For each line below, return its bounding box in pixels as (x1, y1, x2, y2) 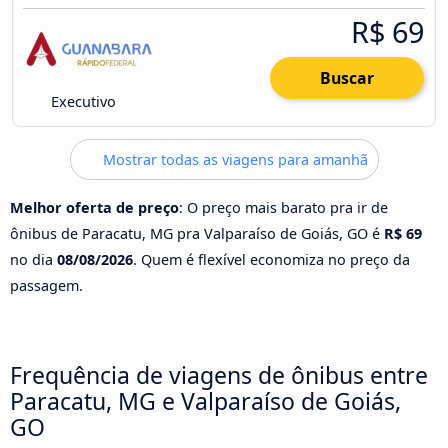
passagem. (10, 275, 83, 295)
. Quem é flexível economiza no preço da (133, 249, 410, 269)
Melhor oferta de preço (10, 197, 179, 217)
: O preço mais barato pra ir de (179, 197, 388, 217)
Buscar (320, 67, 374, 90)
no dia (10, 249, 57, 269)
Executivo (47, 92, 117, 112)
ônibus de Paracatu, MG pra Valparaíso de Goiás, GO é (10, 223, 384, 243)
